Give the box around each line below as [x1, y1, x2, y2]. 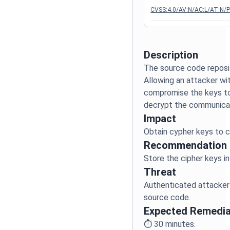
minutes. [163, 219, 196, 229]
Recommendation [144, 139, 227, 151]
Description [144, 49, 199, 61]
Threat [144, 166, 177, 178]
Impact [144, 112, 177, 125]
